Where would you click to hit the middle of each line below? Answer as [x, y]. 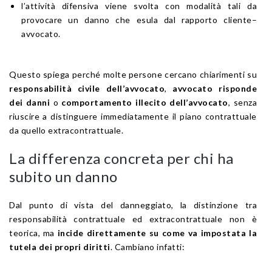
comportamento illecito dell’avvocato [145, 102]
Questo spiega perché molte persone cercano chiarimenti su [133, 74]
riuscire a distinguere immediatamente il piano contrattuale [133, 116]
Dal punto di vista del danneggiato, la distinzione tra [133, 205]
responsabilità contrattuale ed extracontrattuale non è [133, 219]
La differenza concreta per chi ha [121, 158]
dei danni [30, 102]
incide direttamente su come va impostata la [157, 233]
